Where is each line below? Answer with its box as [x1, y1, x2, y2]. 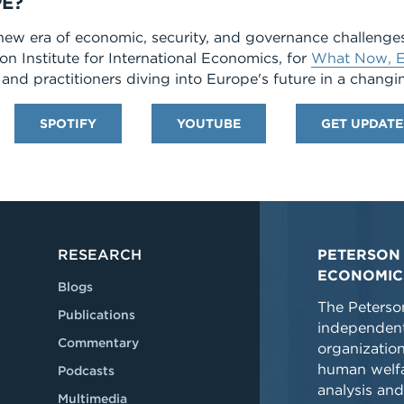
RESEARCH [58, 246, 142, 263]
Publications [58, 308, 135, 322]
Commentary [58, 335, 139, 350]
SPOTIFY [40, 116, 96, 131]
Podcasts [58, 363, 115, 378]
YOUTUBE [177, 116, 241, 131]
